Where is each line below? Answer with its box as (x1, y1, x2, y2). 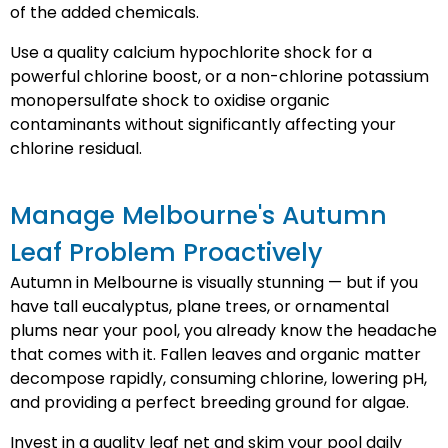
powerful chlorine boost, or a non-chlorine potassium (10, 65, 429, 88)
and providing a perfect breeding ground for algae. (10, 391, 409, 414)
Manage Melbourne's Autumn (10, 198, 387, 233)
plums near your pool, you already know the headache (10, 319, 437, 342)
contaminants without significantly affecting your (10, 113, 396, 136)
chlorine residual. (10, 137, 142, 160)
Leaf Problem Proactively (10, 235, 323, 270)
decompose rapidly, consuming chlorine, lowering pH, (10, 367, 427, 390)
